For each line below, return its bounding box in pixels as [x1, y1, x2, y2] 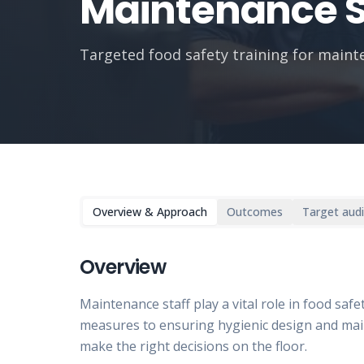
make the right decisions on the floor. [80, 337, 307, 355]
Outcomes [227, 204, 283, 219]
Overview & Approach [93, 204, 207, 219]
